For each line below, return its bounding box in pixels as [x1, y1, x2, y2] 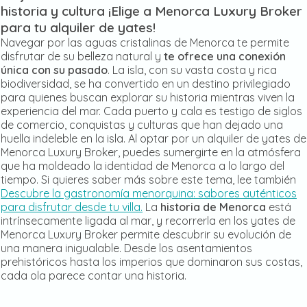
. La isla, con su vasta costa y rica [108, 63, 277, 77]
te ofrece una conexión [164, 49, 286, 64]
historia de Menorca [160, 200, 269, 214]
